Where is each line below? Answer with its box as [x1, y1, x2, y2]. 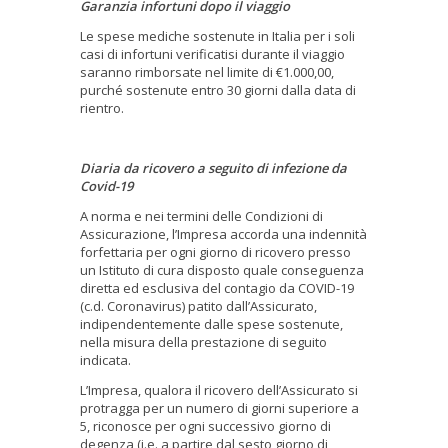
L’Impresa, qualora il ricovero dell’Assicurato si [80, 380, 358, 399]
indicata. [80, 350, 133, 369]
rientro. [80, 98, 126, 117]
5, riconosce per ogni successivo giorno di [80, 416, 331, 435]
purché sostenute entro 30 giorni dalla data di [80, 80, 356, 99]
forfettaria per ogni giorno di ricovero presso [80, 242, 351, 261]
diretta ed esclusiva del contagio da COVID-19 [80, 278, 354, 297]
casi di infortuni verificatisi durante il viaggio [80, 44, 345, 63]
